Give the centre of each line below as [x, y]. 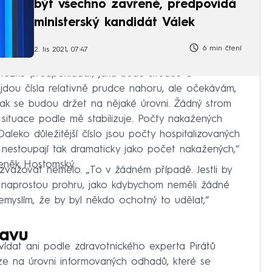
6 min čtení [221, 49]
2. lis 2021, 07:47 [61, 49]
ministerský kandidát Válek [114, 23]
